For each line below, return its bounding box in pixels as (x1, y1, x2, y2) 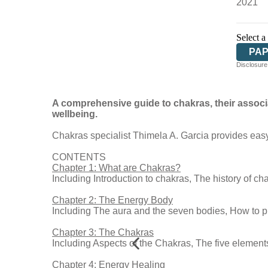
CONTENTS (52, 152, 106, 162)
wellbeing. (52, 109, 98, 119)
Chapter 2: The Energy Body (52, 195, 173, 205)
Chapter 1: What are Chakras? (52, 163, 181, 173)
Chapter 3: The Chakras (52, 227, 154, 237)
